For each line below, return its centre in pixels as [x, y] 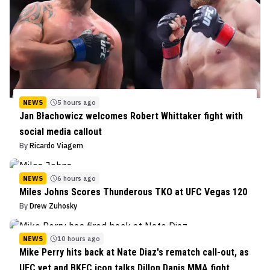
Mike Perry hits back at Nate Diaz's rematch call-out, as [134, 252]
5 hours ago [77, 102]
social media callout [61, 131]
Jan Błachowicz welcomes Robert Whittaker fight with [131, 116]
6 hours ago [77, 178]
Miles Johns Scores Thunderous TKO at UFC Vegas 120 [133, 192]
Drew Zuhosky [53, 206]
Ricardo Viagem [56, 145]
